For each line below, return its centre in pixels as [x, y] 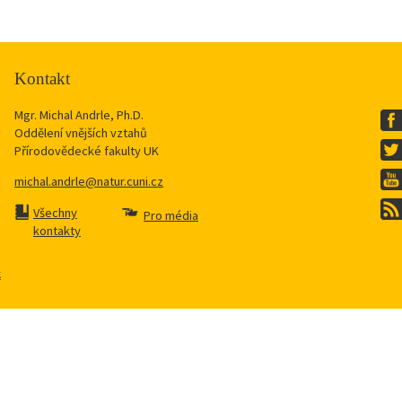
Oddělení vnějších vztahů [81, 133]
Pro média [171, 215]
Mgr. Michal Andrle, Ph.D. [79, 115]
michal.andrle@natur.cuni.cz [89, 182]
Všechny [55, 212]
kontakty [57, 230]
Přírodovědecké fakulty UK [87, 151]
